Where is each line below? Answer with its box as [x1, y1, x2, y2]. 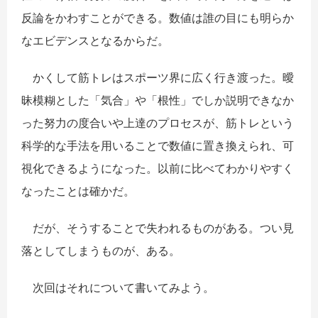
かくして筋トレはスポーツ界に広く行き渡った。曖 [21, 70, 294, 84]
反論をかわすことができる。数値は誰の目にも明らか [21, 10, 294, 25]
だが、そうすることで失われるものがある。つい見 [21, 220, 294, 235]
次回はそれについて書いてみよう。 [21, 280, 214, 295]
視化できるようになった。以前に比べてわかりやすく [21, 160, 294, 175]
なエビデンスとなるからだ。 [21, 33, 169, 48]
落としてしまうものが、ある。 [21, 243, 180, 258]
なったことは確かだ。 [21, 183, 135, 198]
